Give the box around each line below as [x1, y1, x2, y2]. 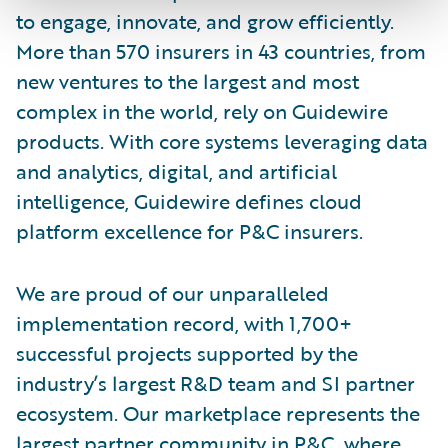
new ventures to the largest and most [16, 65, 359, 96]
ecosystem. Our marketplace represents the [16, 397, 420, 428]
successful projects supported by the [16, 337, 358, 368]
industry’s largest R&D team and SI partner [16, 367, 415, 398]
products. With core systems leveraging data [16, 125, 428, 156]
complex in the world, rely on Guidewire [16, 95, 388, 126]
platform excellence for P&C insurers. [16, 215, 363, 246]
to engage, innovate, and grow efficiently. [16, 5, 394, 36]
